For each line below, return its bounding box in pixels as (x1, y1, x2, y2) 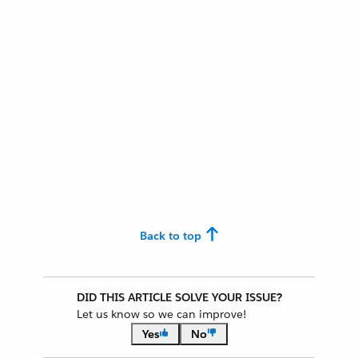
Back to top (139, 229, 201, 243)
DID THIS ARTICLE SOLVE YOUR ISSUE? (76, 290, 282, 304)
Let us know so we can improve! (76, 307, 247, 321)
